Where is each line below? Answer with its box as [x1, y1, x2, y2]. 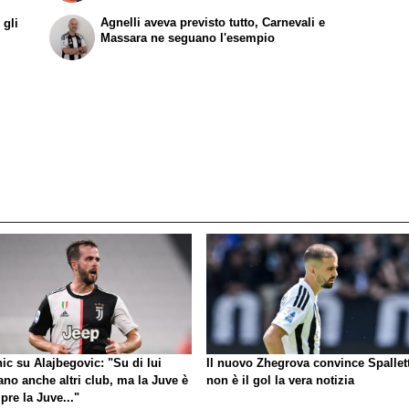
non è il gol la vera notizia [206, 373, 354, 388]
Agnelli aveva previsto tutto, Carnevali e [100, 15, 326, 29]
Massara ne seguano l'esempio [100, 30, 276, 45]
